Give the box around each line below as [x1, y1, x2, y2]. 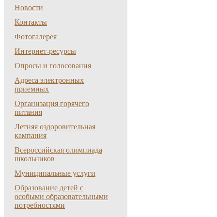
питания [15, 108, 42, 116]
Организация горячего [15, 99, 89, 108]
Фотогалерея [15, 32, 57, 41]
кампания [15, 131, 46, 139]
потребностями [15, 201, 65, 209]
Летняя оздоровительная [15, 123, 95, 131]
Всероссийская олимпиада [15, 146, 102, 154]
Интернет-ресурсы [15, 47, 76, 55]
